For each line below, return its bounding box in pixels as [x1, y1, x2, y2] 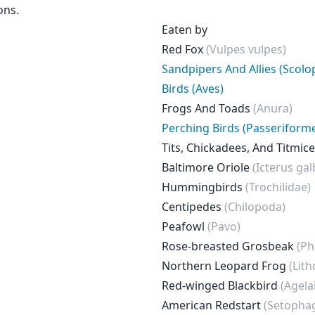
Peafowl [162, 219, 207, 234]
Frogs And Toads [162, 101, 253, 116]
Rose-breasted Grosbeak [162, 238, 297, 254]
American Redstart [162, 297, 264, 313]
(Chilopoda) [224, 199, 285, 214]
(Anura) [253, 101, 292, 116]
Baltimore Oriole [162, 160, 252, 175]
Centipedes [162, 199, 224, 214]
